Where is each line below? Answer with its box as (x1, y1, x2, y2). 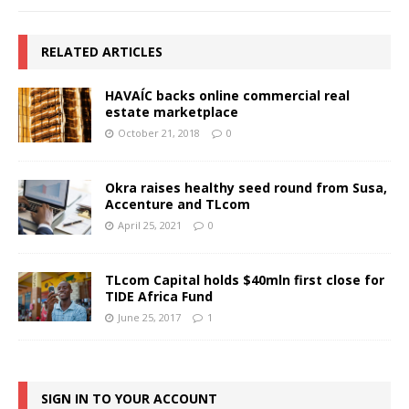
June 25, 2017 (118, 310, 181, 325)
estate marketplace (105, 103, 238, 121)
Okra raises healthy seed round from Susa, (105, 179, 387, 197)
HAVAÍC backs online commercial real (105, 87, 350, 105)
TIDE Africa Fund (105, 288, 213, 306)
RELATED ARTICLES (41, 43, 163, 61)
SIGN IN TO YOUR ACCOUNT (41, 389, 217, 407)
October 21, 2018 (118, 126, 200, 141)
